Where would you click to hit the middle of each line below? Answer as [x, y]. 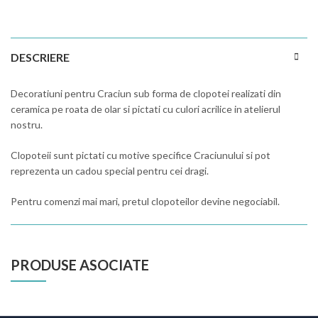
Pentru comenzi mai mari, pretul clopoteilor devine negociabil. [145, 202]
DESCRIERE [40, 57]
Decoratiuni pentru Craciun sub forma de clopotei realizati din [146, 94]
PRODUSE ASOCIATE [80, 265]
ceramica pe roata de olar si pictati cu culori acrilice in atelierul [146, 109]
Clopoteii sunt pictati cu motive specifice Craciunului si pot [141, 155]
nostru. [27, 125]
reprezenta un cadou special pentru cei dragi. [110, 171]
